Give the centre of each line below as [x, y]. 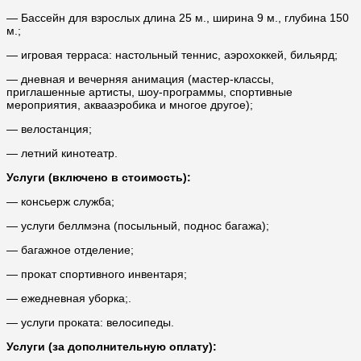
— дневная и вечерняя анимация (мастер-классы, [140, 79]
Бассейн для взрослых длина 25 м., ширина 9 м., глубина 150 [185, 18]
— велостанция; [49, 129]
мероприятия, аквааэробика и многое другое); [130, 105]
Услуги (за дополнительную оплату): [112, 347]
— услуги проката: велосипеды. [90, 323]
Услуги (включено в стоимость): [99, 178]
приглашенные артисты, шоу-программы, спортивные [149, 92]
